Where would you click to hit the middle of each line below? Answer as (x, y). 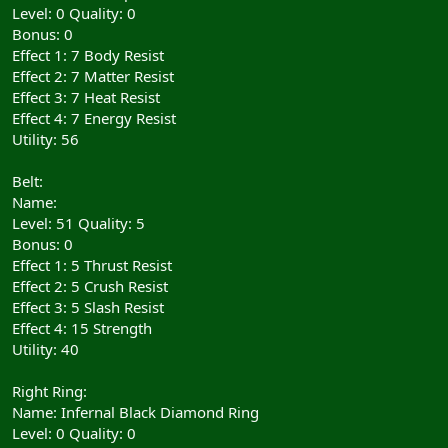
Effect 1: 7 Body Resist (88, 54)
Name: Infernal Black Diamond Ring (135, 411)
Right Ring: (49, 390)
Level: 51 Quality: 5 (78, 222)
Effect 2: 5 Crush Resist (90, 285)
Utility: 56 (45, 138)
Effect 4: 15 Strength (82, 327)
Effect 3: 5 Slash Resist (88, 306)
